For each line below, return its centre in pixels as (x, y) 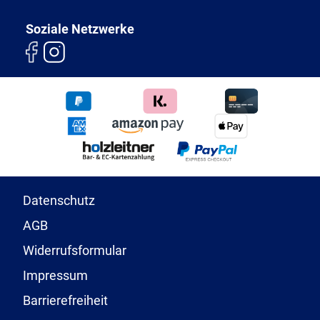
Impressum (55, 275)
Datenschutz (59, 200)
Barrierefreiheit (65, 300)
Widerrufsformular (75, 250)
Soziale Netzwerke (80, 29)
